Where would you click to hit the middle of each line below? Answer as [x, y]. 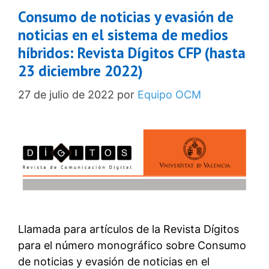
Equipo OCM [169, 95]
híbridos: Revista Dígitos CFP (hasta [132, 53]
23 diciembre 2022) [80, 71]
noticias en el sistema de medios [123, 35]
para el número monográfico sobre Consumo [132, 246]
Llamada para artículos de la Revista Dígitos [128, 229]
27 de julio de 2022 [66, 95]
